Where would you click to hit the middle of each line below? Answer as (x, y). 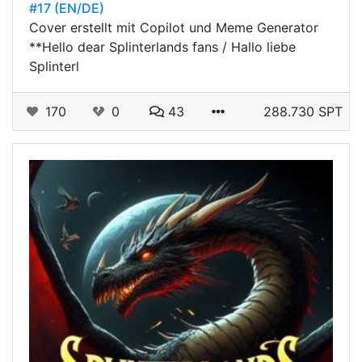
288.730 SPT (303, 112)
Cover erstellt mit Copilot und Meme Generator (174, 27)
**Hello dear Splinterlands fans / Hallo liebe (162, 47)
